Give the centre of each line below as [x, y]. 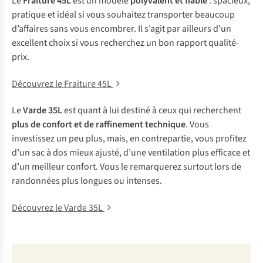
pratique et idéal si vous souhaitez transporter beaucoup [123, 15]
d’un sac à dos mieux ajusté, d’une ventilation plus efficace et [131, 153]
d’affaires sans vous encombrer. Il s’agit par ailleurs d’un [122, 29]
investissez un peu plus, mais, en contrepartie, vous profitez [129, 139]
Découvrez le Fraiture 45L [63, 84]
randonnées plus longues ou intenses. [87, 181]
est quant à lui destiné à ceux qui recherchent [152, 110]
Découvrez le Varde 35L [58, 208]
